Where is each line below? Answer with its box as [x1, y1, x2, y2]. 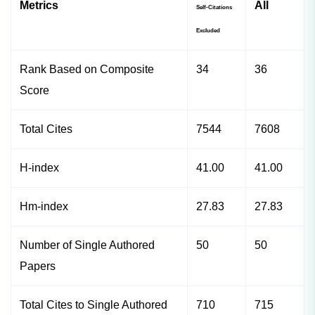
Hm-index [20, 200, 68, 213]
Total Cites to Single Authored [20, 299, 167, 311]
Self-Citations [196, 4, 232, 11]
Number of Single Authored [20, 239, 155, 252]
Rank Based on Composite [20, 63, 154, 76]
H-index [20, 162, 59, 174]
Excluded [196, 27, 220, 34]
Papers [20, 260, 56, 273]
